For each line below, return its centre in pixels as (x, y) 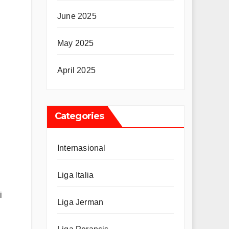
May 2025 (76, 43)
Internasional (82, 148)
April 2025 (76, 71)
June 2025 (77, 16)
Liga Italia (76, 175)
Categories (79, 116)
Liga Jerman (81, 202)
